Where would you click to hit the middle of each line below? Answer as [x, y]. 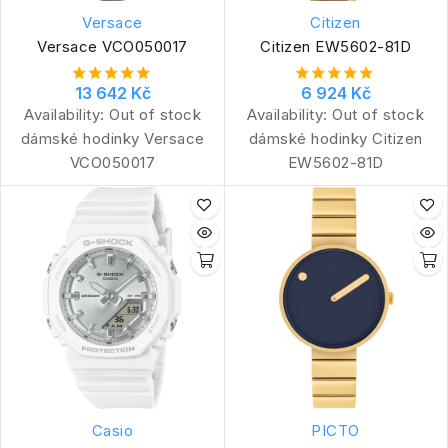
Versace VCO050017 [112, 46]
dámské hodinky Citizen [335, 138]
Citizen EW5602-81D [335, 46]
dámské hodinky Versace [112, 138]
